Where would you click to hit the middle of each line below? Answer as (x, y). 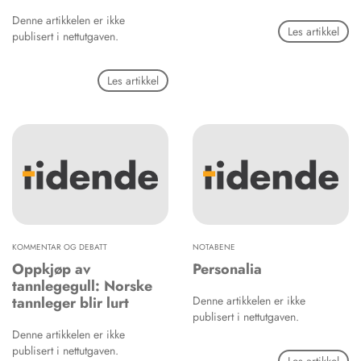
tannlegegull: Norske (82, 286)
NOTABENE (214, 247)
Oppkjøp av (51, 270)
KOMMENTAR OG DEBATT (60, 247)
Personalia (227, 270)
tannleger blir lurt (71, 303)
